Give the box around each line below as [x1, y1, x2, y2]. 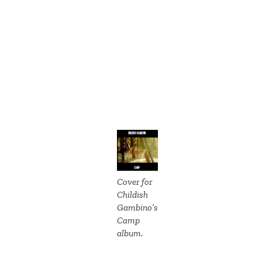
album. [117, 227, 143, 239]
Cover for [117, 175, 152, 187]
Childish [117, 188, 148, 200]
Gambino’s [117, 201, 158, 213]
